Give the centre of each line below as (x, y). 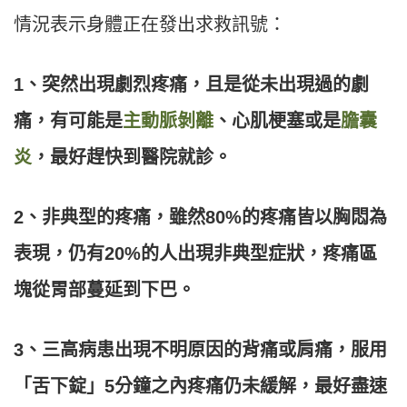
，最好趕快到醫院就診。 (132, 158)
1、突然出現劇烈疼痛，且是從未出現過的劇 (191, 85)
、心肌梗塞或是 (277, 121)
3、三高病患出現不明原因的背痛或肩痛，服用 (200, 350)
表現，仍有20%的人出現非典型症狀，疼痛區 (195, 254)
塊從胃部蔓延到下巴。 (104, 290)
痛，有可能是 (68, 121)
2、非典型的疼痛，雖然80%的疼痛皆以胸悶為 (200, 218)
